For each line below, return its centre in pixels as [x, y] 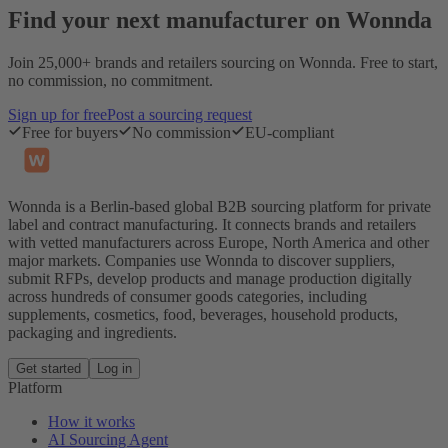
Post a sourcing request [179, 115]
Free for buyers [70, 133]
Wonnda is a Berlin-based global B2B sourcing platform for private [219, 207]
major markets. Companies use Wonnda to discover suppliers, [201, 261]
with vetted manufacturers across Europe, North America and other [218, 243]
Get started [48, 369]
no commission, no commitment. [110, 81]
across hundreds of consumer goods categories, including [187, 297]
